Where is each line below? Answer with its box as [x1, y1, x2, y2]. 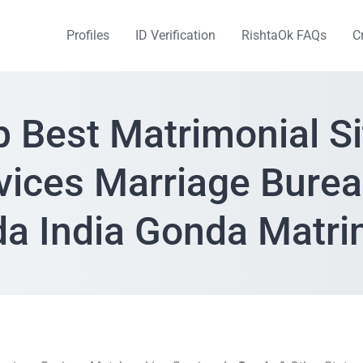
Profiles [66, 28, 109, 43]
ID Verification [135, 28, 216, 43]
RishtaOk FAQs [241, 28, 327, 43]
